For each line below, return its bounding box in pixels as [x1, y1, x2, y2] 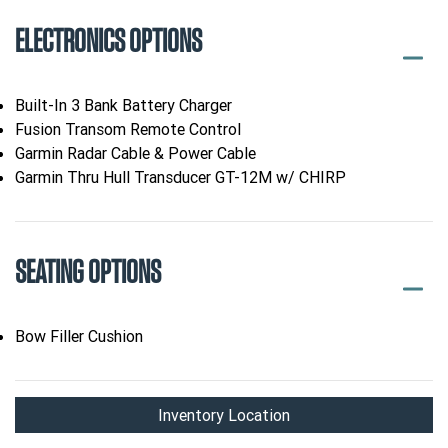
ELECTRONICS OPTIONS [15, 26, 202, 59]
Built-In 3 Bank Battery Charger [15, 95, 232, 116]
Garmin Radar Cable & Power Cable [15, 143, 256, 164]
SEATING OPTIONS [15, 257, 161, 290]
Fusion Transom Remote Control [15, 119, 241, 140]
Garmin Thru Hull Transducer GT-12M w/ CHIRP [15, 167, 346, 188]
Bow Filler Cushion [15, 326, 143, 347]
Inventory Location [158, 405, 290, 426]
